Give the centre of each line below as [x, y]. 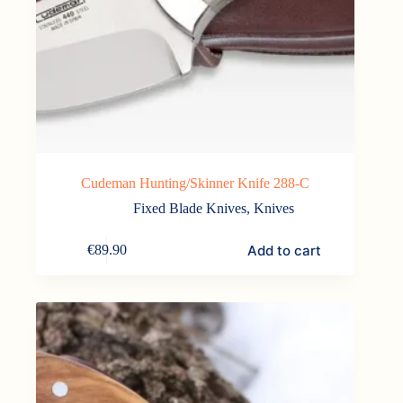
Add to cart [284, 250]
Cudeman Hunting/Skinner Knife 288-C [196, 183]
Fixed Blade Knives [189, 208]
